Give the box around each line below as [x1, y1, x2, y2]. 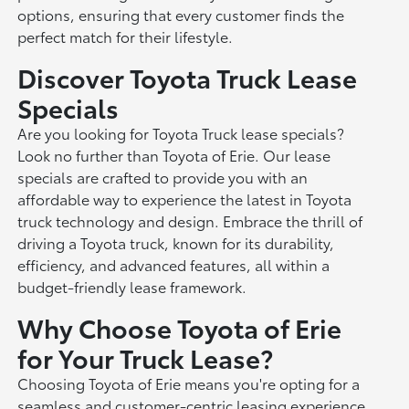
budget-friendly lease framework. [17, 275, 247, 297]
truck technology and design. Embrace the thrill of [17, 209, 363, 231]
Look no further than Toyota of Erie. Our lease [17, 143, 331, 165]
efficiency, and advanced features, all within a [17, 253, 330, 275]
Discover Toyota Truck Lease [17, 58, 358, 95]
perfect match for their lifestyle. [17, 25, 234, 47]
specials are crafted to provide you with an [17, 165, 309, 187]
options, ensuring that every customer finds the [17, 3, 345, 25]
